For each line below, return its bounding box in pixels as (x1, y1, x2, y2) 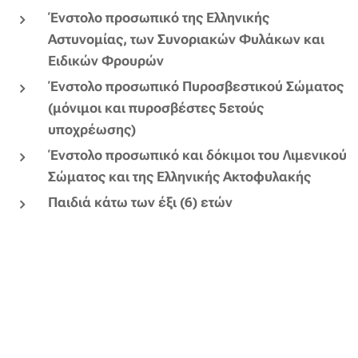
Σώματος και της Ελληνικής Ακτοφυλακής (48, 168, 311, 185)
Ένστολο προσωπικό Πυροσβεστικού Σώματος (48, 78, 344, 94)
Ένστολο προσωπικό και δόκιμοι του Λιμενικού (48, 146, 347, 163)
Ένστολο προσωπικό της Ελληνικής (48, 9, 269, 26)
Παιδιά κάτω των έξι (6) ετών (48, 193, 233, 210)
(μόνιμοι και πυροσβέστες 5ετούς (48, 99, 264, 116)
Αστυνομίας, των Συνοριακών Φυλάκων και (48, 30, 324, 47)
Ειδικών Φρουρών (48, 52, 164, 69)
